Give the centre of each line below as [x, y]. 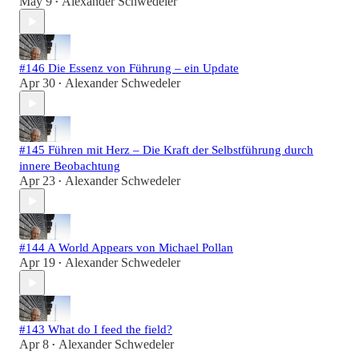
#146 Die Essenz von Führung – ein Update [129, 69]
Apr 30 [37, 83]
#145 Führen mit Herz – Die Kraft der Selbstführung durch [166, 150]
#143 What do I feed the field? [96, 330]
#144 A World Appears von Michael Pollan [126, 248]
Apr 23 [37, 181]
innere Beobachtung [70, 166]
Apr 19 [37, 263]
